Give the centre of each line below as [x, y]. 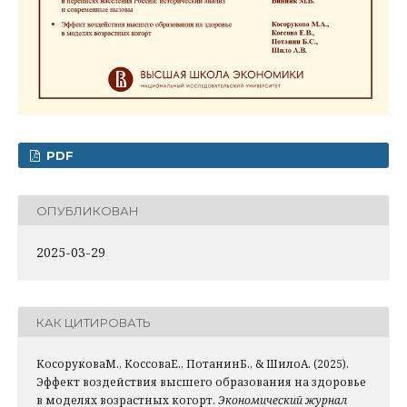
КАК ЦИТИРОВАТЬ [94, 322]
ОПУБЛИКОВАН [88, 210]
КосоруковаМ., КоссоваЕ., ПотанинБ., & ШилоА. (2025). [193, 364]
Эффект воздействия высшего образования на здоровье [201, 382]
